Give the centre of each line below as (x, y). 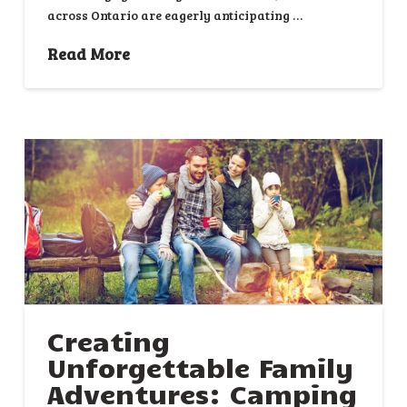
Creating (108, 340)
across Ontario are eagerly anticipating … (174, 15)
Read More (88, 53)
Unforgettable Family (200, 367)
